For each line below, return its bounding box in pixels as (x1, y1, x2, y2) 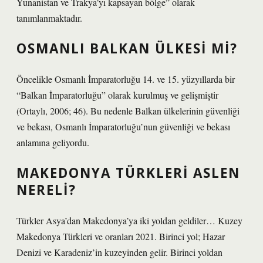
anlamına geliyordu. (16, 136, 89, 149)
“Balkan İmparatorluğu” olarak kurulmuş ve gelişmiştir (16, 89, 218, 101)
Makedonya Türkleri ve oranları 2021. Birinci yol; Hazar (16, 230, 225, 242)
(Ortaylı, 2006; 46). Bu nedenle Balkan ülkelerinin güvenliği (16, 104, 240, 117)
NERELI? (16, 181, 76, 199)
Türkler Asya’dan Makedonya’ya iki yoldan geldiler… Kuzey (16, 214, 242, 227)
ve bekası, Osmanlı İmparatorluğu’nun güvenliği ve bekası (16, 120, 230, 133)
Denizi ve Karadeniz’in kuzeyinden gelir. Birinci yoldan (16, 246, 222, 258)
